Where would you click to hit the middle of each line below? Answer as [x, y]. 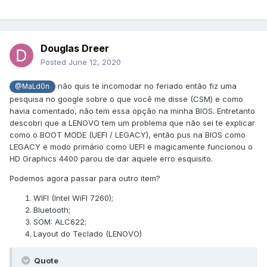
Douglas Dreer [75, 49]
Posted [55, 62]
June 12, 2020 [95, 62]
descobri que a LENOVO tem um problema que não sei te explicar [132, 122]
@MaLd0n [32, 87]
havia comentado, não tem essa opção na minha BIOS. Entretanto [132, 111]
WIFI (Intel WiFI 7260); [73, 198]
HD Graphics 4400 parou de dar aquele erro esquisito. [111, 158]
